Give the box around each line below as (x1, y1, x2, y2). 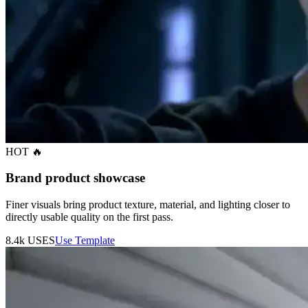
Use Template (55, 234, 115, 246)
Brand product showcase (5, 170, 145, 186)
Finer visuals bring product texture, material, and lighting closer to (5, 198, 290, 210)
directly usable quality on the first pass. (5, 210, 173, 223)
